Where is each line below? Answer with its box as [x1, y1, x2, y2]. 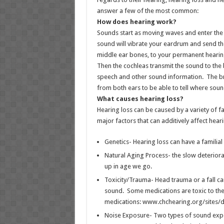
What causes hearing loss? [96, 95, 183, 102]
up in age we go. [104, 162, 152, 170]
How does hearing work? [96, 18, 176, 25]
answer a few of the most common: [96, 7, 198, 14]
